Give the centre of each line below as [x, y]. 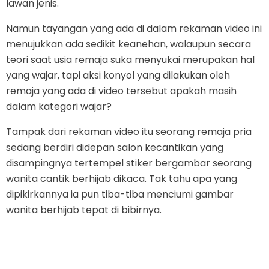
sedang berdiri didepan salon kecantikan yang [115, 148]
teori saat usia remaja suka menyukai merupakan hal [130, 60]
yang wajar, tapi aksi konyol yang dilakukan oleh [118, 76]
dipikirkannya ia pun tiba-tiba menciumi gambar [120, 195]
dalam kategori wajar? [59, 107]
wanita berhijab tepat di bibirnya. [84, 210]
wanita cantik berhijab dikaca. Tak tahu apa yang [122, 179]
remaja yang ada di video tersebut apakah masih [121, 91]
